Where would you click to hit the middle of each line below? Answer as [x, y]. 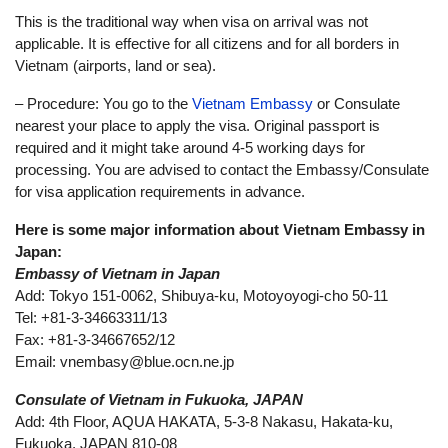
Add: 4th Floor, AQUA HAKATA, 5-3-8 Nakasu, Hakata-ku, [204, 421]
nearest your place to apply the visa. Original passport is [197, 125]
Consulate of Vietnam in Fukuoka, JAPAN [159, 399]
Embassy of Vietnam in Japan [117, 273]
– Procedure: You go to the [101, 103]
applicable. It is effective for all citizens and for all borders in [207, 43]
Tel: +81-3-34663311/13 [91, 317]
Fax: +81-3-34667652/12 [95, 339]
